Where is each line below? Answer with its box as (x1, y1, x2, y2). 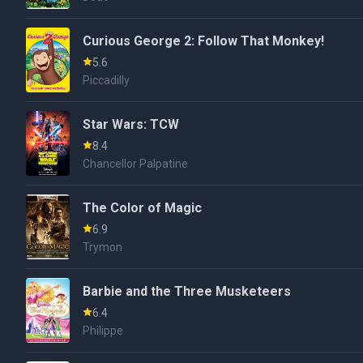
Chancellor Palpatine (83, 157, 189, 170)
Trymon (83, 241, 123, 254)
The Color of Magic (83, 200, 203, 216)
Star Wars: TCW (83, 117, 180, 132)
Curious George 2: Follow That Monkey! (83, 33, 325, 49)
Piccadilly (83, 74, 130, 87)
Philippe (83, 324, 124, 337)
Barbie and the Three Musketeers (83, 284, 292, 299)
